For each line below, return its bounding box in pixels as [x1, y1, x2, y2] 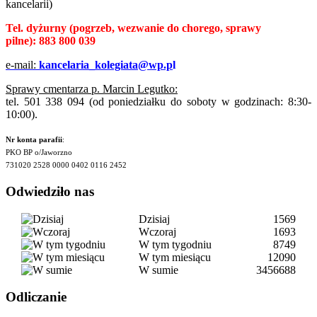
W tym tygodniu [139, 238, 212, 250]
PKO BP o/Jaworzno [6, 149, 74, 157]
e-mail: [6, 59, 36, 71]
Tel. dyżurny [6, 22, 69, 35]
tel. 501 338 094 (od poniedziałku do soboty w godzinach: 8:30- [6, 96, 311, 108]
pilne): [6, 35, 39, 47]
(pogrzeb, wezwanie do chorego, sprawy [69, 22, 261, 35]
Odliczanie [6, 289, 67, 305]
